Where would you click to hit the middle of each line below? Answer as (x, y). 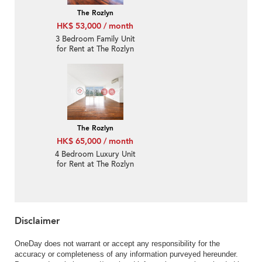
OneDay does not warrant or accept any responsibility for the (117, 243)
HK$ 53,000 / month (95, 26)
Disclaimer (37, 221)
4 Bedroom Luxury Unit (95, 154)
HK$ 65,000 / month (95, 141)
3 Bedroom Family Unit (95, 39)
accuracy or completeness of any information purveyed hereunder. (126, 254)
